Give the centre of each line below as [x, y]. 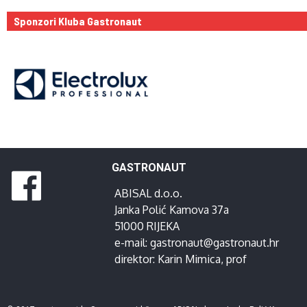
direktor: [136, 259]
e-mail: [132, 242]
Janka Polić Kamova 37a [171, 209]
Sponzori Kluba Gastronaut [78, 21]
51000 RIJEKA [147, 226]
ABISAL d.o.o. [148, 193]
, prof [233, 259]
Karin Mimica [189, 259]
